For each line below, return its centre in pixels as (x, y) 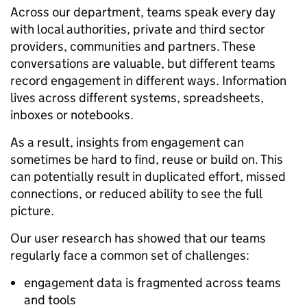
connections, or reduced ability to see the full (136, 193)
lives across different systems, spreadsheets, (137, 97)
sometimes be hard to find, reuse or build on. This (147, 159)
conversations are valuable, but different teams (143, 63)
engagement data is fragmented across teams (152, 282)
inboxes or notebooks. (72, 114)
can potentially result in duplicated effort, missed (148, 176)
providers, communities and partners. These (133, 46)
